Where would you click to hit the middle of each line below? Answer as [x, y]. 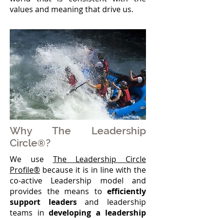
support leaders [43, 202]
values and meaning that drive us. [72, 9]
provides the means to [58, 191]
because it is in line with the [93, 170]
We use [31, 159]
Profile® [25, 170]
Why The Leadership [78, 131]
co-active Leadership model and [78, 181]
